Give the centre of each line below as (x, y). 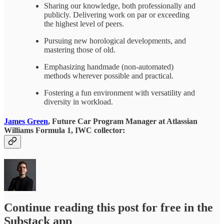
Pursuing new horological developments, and (115, 40)
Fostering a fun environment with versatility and (119, 92)
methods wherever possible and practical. (109, 75)
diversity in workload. (78, 101)
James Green (26, 121)
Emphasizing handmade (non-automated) (109, 66)
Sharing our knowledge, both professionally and (120, 5)
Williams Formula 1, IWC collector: (64, 130)
